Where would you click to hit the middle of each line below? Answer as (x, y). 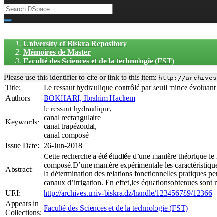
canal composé (66, 135)
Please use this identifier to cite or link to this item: (81, 77)
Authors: (20, 98)
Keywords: (23, 122)
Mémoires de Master (57, 52)
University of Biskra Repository (75, 43)
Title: (14, 87)
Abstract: (20, 169)
